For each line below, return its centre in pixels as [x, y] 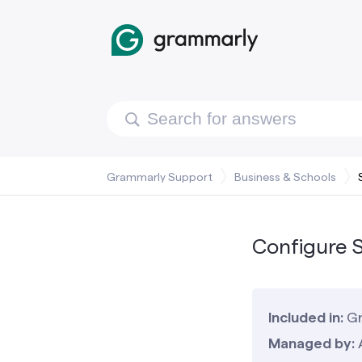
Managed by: [311, 343]
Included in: [306, 317]
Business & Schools [285, 177]
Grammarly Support [160, 177]
